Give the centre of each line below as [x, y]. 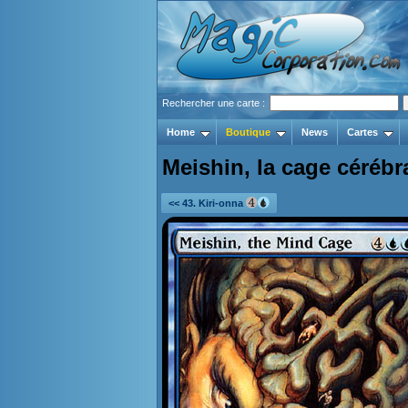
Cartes [362, 132]
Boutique [248, 132]
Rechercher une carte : [215, 103]
